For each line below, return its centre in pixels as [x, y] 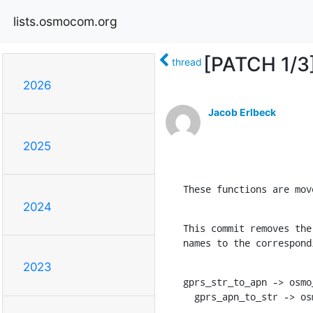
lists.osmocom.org [65, 21]
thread [187, 61]
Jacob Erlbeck [242, 112]
